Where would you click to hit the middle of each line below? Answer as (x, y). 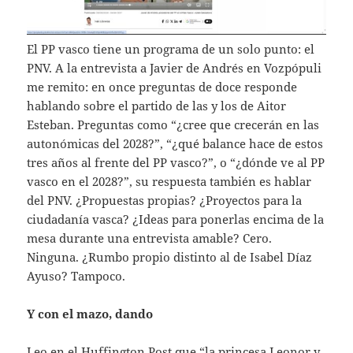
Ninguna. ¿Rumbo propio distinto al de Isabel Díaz (170, 256)
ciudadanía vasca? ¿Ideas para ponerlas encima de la (176, 219)
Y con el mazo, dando (90, 313)
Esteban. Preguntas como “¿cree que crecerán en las (173, 124)
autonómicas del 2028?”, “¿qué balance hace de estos (175, 143)
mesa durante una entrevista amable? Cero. (150, 238)
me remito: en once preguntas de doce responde (162, 86)
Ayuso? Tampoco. (76, 275)
